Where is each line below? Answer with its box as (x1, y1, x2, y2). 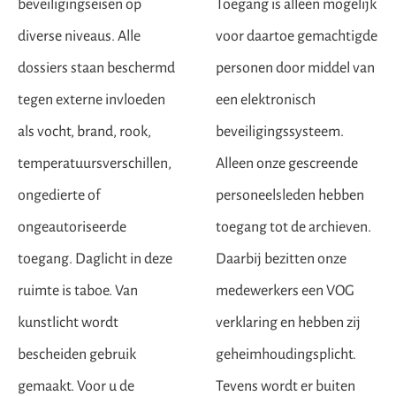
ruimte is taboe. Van (18, 283, 138, 299)
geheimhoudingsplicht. (216, 346, 356, 362)
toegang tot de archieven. (216, 219, 371, 235)
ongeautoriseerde (18, 219, 126, 235)
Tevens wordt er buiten (216, 378, 355, 394)
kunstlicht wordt (18, 315, 118, 331)
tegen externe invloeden (18, 92, 165, 108)
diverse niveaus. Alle (18, 28, 141, 44)
